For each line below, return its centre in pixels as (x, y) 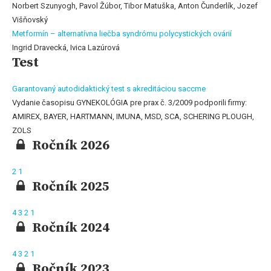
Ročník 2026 (71, 145)
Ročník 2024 (71, 227)
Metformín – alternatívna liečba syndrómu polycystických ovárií (122, 33)
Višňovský (30, 19)
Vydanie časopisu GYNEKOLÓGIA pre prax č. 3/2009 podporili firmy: (129, 102)
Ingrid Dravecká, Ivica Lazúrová (66, 47)
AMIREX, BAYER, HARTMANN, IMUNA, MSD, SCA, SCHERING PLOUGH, (133, 116)
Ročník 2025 (71, 186)
